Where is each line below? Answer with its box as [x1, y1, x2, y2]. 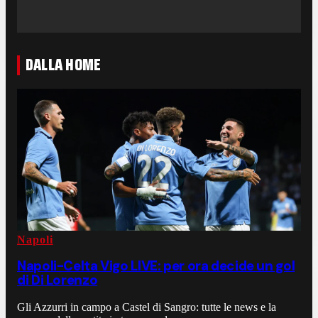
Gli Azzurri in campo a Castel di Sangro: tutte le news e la [17, 301, 276, 314]
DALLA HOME [26, 53, 102, 78]
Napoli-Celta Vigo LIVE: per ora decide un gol [17, 257, 295, 275]
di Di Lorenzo [17, 271, 98, 290]
